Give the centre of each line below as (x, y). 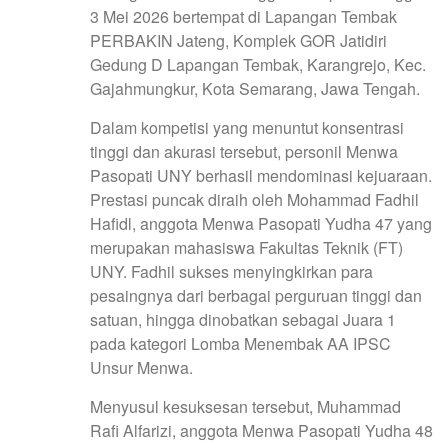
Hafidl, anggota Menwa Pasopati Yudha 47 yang (261, 223)
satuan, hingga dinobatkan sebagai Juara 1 (243, 319)
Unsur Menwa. (141, 367)
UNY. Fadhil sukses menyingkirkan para (231, 271)
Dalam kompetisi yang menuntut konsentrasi (247, 127)
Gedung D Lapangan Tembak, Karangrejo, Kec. (258, 64)
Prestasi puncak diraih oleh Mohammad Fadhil (254, 199)
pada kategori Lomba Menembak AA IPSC (240, 343)
